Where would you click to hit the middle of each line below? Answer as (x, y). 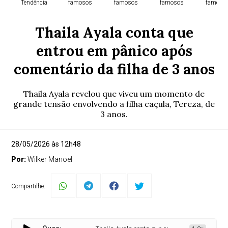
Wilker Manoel (50, 159)
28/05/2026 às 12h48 (46, 144)
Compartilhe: (28, 186)
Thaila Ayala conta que (114, 33)
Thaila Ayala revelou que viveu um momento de (114, 94)
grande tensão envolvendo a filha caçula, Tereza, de (114, 104)
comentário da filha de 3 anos (114, 69)
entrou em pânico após (114, 51)
